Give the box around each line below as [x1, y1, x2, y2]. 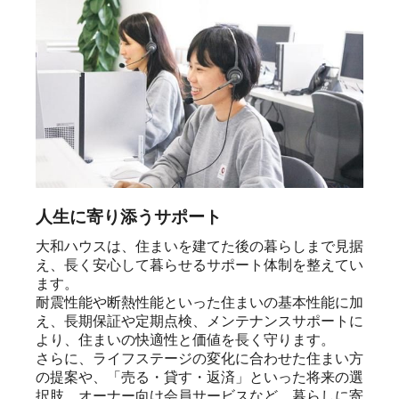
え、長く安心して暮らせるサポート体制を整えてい [36, 257, 363, 273]
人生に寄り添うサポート [36, 208, 222, 227]
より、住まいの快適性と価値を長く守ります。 [36, 332, 335, 348]
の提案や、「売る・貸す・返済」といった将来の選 [36, 370, 363, 386]
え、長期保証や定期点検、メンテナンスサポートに [36, 313, 363, 330]
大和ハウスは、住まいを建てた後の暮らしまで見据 [36, 239, 363, 255]
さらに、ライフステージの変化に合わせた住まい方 [36, 351, 363, 367]
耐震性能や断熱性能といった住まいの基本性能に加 [36, 295, 363, 311]
